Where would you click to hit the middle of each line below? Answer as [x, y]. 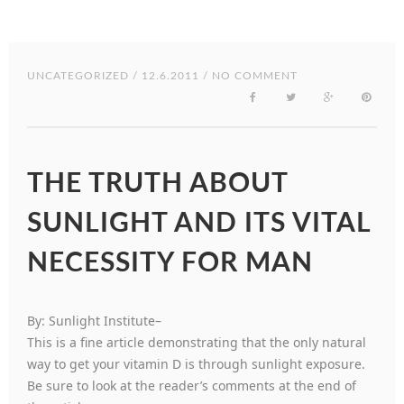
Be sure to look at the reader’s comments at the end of [192, 386]
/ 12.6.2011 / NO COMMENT [213, 76]
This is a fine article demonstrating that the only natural [197, 342]
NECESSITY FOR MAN [170, 263]
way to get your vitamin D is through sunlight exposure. [198, 364]
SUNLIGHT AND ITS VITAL [199, 224]
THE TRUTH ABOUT [157, 184]
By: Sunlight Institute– [94, 321]
